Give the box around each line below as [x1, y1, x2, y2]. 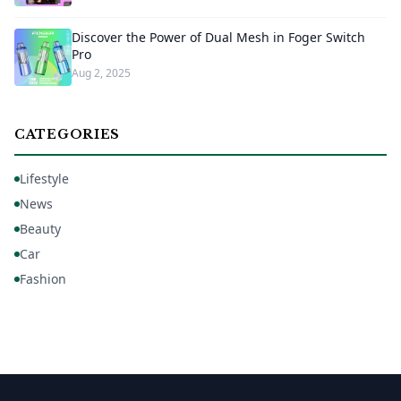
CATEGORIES [14, 126, 120, 142]
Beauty [20, 220, 61, 237]
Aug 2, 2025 [72, 65, 131, 81]
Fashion [20, 270, 66, 287]
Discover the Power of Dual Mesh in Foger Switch [72, 29, 365, 46]
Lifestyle [20, 170, 69, 187]
